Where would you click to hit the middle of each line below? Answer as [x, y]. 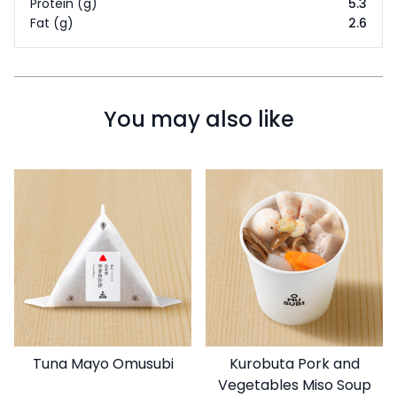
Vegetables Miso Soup [294, 385]
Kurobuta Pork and [294, 364]
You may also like [198, 119]
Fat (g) [52, 23]
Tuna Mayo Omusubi [103, 364]
